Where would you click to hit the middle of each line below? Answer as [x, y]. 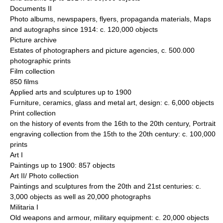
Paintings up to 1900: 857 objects [62, 166]
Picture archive [33, 40]
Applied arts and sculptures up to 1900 [71, 92]
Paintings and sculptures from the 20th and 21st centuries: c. [106, 186]
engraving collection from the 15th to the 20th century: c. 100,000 [113, 134]
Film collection [32, 71]
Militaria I [24, 207]
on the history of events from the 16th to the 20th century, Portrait [113, 124]
